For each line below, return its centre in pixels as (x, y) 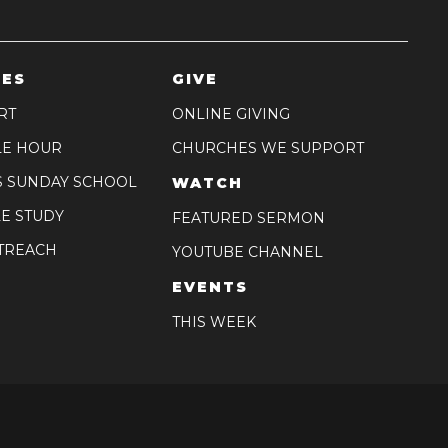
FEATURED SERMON (248, 218)
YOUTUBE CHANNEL (247, 252)
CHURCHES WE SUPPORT (267, 148)
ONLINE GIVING (230, 114)
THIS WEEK (213, 322)
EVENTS (209, 287)
